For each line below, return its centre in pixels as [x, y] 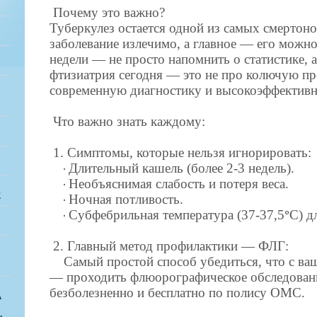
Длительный [104, 168]
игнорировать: [270, 152]
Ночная [90, 199]
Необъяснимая [110, 184]
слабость [180, 184]
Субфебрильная [114, 215]
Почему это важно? [109, 12]
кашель [163, 168]
